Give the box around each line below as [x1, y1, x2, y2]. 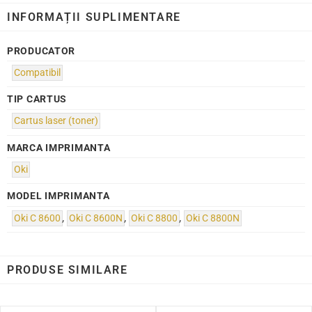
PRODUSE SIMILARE [7, 263, 128, 276]
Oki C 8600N [69, 212, 123, 224]
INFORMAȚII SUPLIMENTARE [7, 10, 181, 24]
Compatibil [14, 66, 61, 79]
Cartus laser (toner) [14, 115, 99, 127]
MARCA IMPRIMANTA [7, 141, 111, 154]
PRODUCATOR [7, 45, 76, 57]
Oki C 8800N [186, 212, 240, 224]
